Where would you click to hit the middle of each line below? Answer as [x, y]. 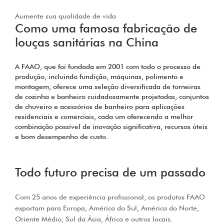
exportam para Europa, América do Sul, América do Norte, [107, 208]
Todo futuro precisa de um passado [110, 172]
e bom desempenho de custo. [61, 137]
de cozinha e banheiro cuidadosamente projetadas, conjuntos [112, 97]
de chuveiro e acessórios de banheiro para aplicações [100, 107]
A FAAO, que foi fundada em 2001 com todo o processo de [108, 67]
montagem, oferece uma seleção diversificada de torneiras [108, 87]
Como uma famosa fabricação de [106, 28]
